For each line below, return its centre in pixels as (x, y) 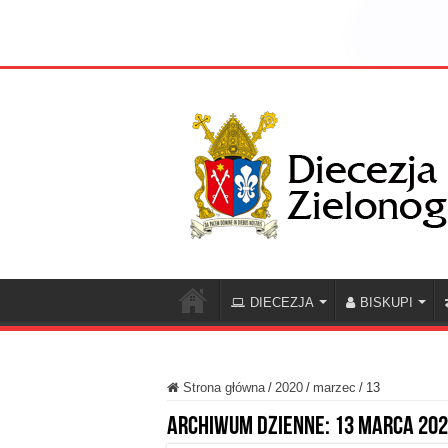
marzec (334, 388)
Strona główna (222, 388)
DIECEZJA (282, 303)
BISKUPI (386, 303)
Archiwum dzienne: (250, 428)
